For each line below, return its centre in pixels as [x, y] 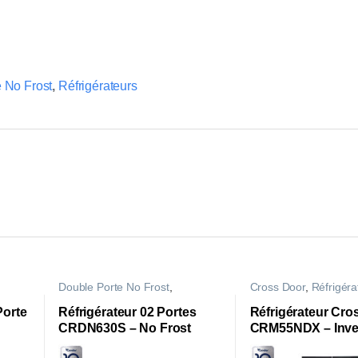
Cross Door [277, 288]
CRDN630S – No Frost [125, 328]
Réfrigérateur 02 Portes [127, 312]
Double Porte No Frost [114, 288]
